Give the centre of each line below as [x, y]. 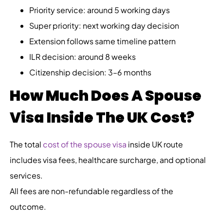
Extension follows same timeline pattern [102, 41]
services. [26, 175]
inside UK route [155, 144]
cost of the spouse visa [85, 144]
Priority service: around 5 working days [100, 10]
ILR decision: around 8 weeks [82, 56]
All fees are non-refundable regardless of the [91, 191]
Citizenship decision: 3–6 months [90, 72]
